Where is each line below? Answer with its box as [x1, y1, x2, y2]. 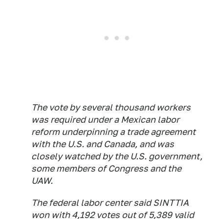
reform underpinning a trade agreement [31, 126, 196, 137]
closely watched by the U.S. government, [31, 151, 202, 161]
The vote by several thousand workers [31, 102, 191, 112]
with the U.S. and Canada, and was [31, 138, 174, 149]
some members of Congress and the [31, 163, 181, 174]
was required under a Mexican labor [31, 114, 179, 125]
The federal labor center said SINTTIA [31, 197, 189, 208]
